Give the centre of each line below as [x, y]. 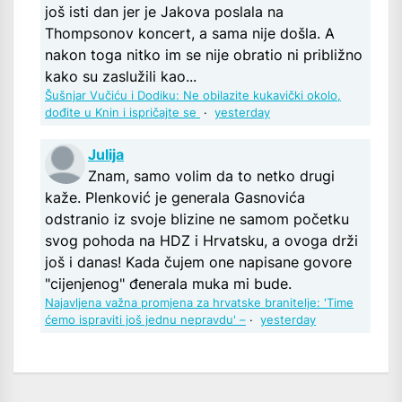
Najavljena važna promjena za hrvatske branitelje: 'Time [199, 302]
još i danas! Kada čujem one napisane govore [198, 262]
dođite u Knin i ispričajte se [122, 112]
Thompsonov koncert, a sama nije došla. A [190, 33]
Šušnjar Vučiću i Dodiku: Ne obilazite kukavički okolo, [193, 95]
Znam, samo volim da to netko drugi [211, 175]
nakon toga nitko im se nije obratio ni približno [204, 54]
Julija [106, 154]
